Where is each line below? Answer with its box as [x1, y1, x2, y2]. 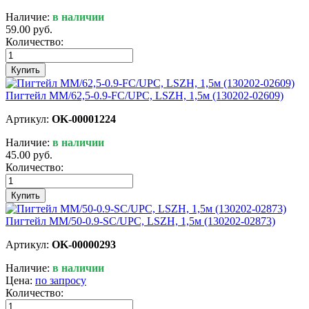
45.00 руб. [6, 148, 52, 161]
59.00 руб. [6, 23, 52, 35]
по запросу [35, 274, 86, 286]
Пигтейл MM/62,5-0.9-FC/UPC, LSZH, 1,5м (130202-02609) [6, 89, 283, 101]
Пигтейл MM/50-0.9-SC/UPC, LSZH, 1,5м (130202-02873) [6, 215, 275, 227]
